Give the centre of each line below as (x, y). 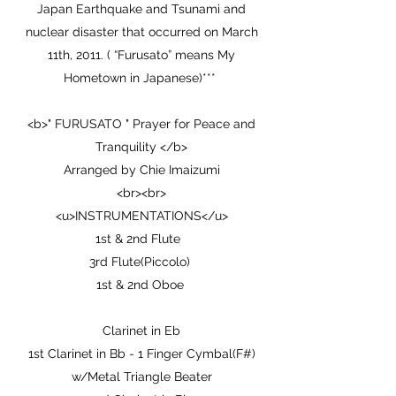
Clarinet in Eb (141, 331)
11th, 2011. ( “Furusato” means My (141, 55)
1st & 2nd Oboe (141, 285)
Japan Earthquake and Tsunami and (141, 9)
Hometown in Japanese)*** (141, 78)
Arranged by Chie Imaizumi (141, 170)
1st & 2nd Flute (141, 239)
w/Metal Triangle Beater (141, 377)
